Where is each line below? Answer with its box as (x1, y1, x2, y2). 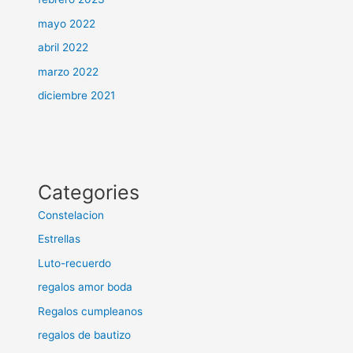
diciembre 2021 (38, 88, 116, 102)
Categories (38, 180, 140, 204)
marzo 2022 (38, 65, 99, 78)
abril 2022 (38, 41, 89, 54)
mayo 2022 (38, 17, 96, 30)
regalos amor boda (38, 281, 133, 294)
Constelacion (38, 208, 105, 221)
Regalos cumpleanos (38, 304, 143, 318)
